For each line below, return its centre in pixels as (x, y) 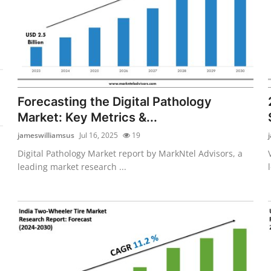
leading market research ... (72, 166)
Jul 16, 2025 (99, 135)
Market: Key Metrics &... (88, 117)
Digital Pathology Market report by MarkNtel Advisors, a (130, 153)
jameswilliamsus (46, 135)
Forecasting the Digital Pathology (115, 101)
